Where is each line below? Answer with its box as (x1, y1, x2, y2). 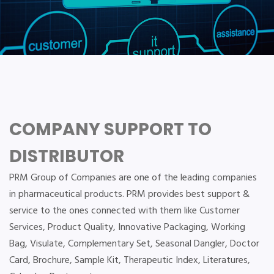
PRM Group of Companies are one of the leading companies (9, 170, 257, 186)
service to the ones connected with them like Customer (9, 203, 240, 219)
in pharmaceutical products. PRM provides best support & (9, 187, 250, 202)
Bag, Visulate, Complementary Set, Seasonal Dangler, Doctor (9, 236, 259, 252)
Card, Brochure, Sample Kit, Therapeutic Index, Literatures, (9, 253, 250, 268)
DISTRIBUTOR (9, 144, 124, 168)
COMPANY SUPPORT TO (9, 117, 212, 141)
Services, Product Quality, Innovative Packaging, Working (9, 220, 245, 235)
